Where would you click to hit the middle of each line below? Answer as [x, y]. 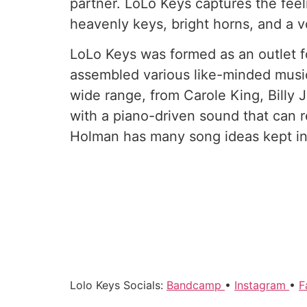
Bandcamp [196, 285]
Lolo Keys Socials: [118, 285]
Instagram [262, 285]
